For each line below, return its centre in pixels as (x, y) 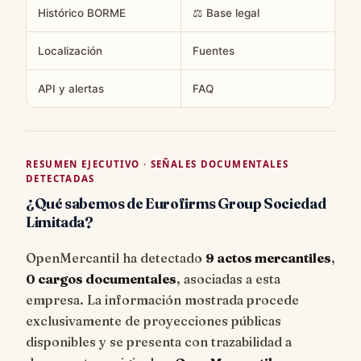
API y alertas (71, 88)
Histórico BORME (82, 12)
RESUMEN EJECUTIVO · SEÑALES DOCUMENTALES (158, 164)
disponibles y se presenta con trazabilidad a (159, 341)
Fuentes (213, 50)
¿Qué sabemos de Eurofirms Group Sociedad (176, 203)
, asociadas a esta (228, 278)
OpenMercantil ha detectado (116, 257)
